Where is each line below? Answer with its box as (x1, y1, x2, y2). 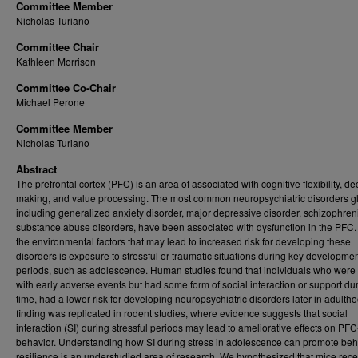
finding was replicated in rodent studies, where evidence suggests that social (16, 306, 348, 320)
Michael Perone (16, 95, 85, 109)
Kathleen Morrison (16, 54, 96, 68)
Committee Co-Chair (16, 80, 116, 95)
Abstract (16, 161, 57, 177)
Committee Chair (16, 39, 99, 54)
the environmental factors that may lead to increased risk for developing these (16, 234, 351, 248)
